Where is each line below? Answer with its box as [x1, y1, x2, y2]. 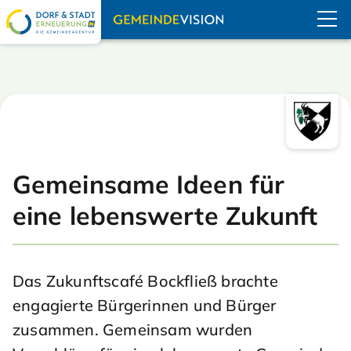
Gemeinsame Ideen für [13, 168, 285, 200]
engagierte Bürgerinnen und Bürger [13, 295, 277, 315]
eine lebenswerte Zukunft [13, 200, 318, 231]
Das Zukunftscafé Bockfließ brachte [13, 271, 278, 291]
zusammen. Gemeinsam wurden [13, 320, 253, 339]
